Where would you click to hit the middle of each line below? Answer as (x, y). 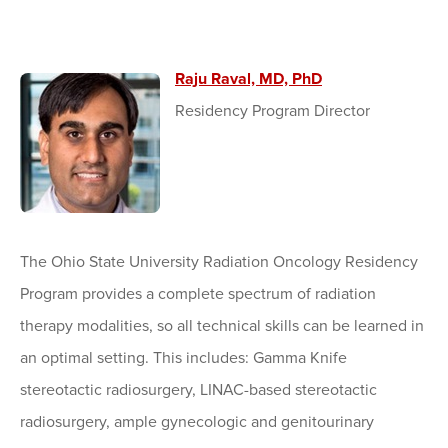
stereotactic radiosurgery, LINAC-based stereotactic (198, 390)
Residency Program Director (272, 111)
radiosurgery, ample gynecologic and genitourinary (197, 422)
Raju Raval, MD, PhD (248, 79)
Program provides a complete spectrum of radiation (198, 294)
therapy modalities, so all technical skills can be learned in (222, 326)
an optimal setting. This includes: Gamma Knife (183, 358)
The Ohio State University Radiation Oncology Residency (219, 262)
